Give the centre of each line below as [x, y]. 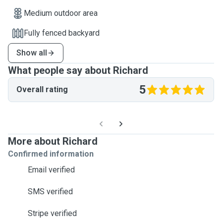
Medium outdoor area [61, 13]
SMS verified [50, 192]
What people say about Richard [78, 70]
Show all [32, 53]
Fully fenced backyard [62, 33]
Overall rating [42, 89]
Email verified [51, 170]
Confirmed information [51, 154]
